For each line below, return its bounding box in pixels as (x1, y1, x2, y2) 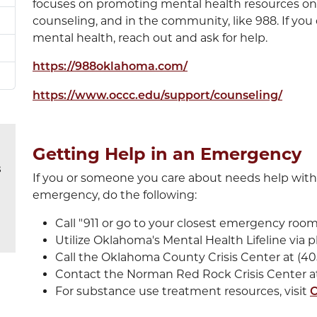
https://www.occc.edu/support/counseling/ (33, 91, 282, 102)
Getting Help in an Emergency (33, 144, 301, 164)
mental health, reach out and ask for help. (33, 31, 267, 45)
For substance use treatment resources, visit (55, 284, 310, 298)
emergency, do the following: (33, 188, 197, 202)
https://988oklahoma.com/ (33, 62, 188, 73)
